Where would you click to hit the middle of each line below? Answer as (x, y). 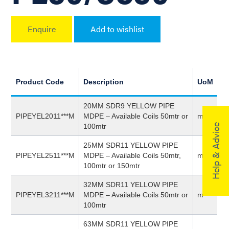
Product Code (40, 82)
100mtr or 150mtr (112, 166)
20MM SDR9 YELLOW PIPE (129, 106)
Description (104, 82)
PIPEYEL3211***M (45, 195)
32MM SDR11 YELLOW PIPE (131, 185)
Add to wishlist (118, 29)
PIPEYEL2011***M (45, 116)
